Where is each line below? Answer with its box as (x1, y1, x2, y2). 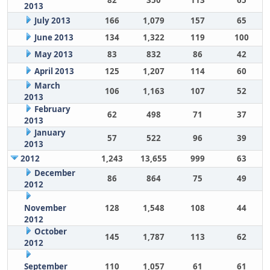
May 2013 (34, 49, 73, 60)
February (34, 104, 71, 115)
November (24, 202, 66, 213)
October (34, 226, 67, 237)
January (34, 127, 66, 138)
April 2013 (34, 66, 74, 77)
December (34, 168, 75, 178)
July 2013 (34, 15, 71, 26)
